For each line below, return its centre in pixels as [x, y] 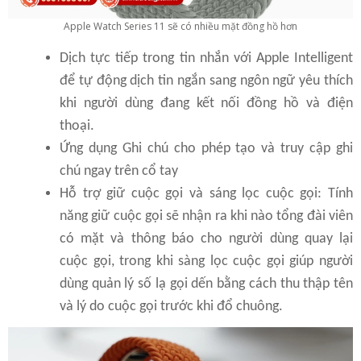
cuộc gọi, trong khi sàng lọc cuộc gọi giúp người [206, 261]
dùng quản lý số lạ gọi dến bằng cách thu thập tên [206, 284]
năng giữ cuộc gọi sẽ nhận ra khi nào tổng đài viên [206, 216]
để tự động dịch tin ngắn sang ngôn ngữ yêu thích [206, 81]
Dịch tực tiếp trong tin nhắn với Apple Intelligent [206, 58]
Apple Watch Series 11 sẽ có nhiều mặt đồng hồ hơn [180, 26]
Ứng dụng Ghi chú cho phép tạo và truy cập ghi [206, 148]
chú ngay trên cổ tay [119, 171]
